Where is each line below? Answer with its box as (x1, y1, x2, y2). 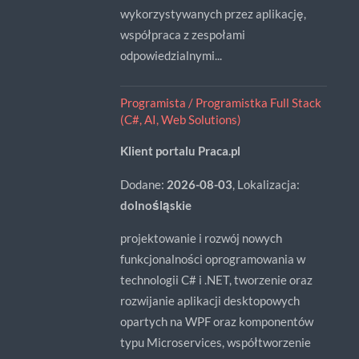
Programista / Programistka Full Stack (119, 95, 321, 110)
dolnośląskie (119, 197, 192, 212)
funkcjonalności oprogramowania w (119, 251, 305, 266)
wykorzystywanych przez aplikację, (119, 6, 306, 21)
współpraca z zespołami (119, 26, 245, 42)
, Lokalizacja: (232, 176, 300, 192)
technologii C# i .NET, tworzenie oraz (119, 272, 313, 287)
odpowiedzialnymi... (119, 47, 222, 63)
